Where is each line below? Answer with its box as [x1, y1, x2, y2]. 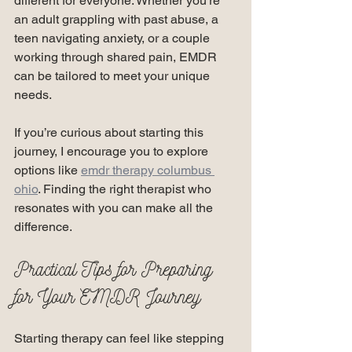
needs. [14, 86, 52, 102]
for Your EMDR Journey [14, 284, 200, 309]
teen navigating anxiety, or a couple [14, 30, 213, 46]
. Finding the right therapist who [38, 181, 214, 196]
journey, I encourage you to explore [14, 143, 211, 159]
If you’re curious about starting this [14, 124, 207, 140]
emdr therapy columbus [81, 162, 214, 178]
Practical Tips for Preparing [14, 256, 218, 281]
